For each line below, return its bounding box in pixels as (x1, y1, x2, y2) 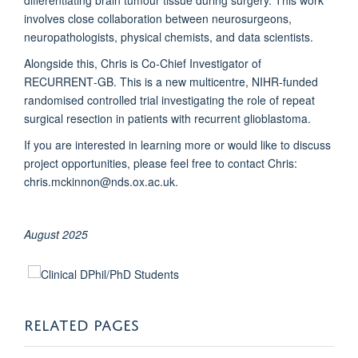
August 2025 (24, 225, 88, 242)
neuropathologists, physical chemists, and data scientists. (24, 28, 313, 45)
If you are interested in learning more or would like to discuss (24, 136, 331, 153)
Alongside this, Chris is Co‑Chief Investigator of (24, 54, 261, 71)
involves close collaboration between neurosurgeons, (24, 10, 292, 26)
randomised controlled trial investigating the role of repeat (24, 91, 315, 108)
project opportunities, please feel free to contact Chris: (24, 154, 297, 171)
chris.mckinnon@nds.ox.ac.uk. (24, 173, 178, 189)
